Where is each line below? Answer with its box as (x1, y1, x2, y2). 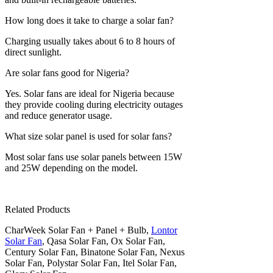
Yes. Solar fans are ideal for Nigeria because (5, 88, 174, 99)
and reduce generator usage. (5, 110, 112, 121)
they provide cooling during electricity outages (5, 99, 183, 110)
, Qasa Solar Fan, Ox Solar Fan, (42, 235, 165, 246)
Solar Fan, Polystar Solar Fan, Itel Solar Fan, (5, 257, 177, 268)
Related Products (5, 204, 70, 214)
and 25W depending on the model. (5, 162, 138, 173)
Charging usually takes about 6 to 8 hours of (5, 35, 175, 46)
